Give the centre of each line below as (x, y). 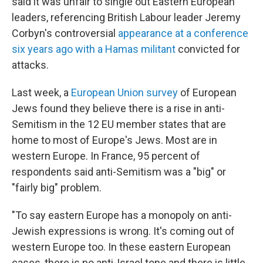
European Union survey (124, 92)
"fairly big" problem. (57, 188)
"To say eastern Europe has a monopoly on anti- (122, 215)
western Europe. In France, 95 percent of (106, 156)
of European (207, 92)
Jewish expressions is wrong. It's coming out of (123, 231)
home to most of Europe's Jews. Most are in (114, 140)
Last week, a (41, 92)
